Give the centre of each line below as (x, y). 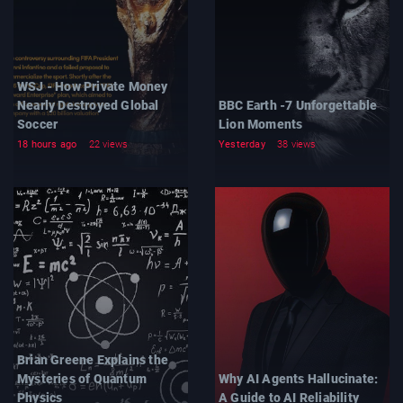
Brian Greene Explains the (93, 359)
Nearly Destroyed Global (88, 105)
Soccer (38, 124)
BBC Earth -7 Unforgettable (298, 105)
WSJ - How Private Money (93, 86)
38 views (297, 144)
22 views (108, 144)
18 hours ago (47, 144)
